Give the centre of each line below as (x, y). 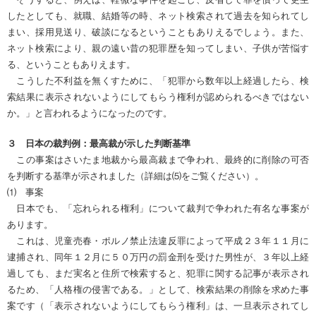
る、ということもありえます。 (71, 64)
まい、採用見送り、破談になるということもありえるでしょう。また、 (158, 31)
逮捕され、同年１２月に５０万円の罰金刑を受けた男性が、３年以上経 (158, 256)
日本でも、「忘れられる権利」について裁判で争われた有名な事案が (158, 208)
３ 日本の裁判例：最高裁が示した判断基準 (99, 143)
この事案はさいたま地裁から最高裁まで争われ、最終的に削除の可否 (158, 159)
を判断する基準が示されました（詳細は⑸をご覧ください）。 (135, 175)
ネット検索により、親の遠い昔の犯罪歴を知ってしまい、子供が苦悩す (158, 48)
